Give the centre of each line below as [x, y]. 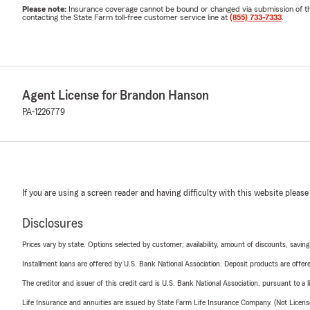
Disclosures [53, 223]
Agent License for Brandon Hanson [116, 95]
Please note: [45, 9]
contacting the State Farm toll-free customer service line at [126, 17]
